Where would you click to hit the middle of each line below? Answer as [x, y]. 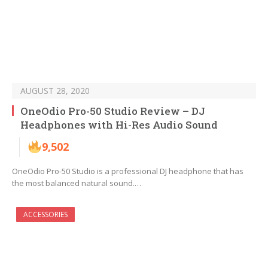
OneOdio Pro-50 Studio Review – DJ [113, 111]
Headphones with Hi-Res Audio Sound [119, 125]
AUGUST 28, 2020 [55, 91]
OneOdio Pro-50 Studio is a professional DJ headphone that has [128, 171]
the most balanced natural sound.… [77, 183]
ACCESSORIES [45, 215]
